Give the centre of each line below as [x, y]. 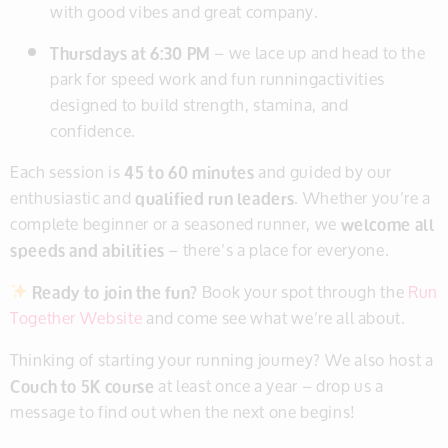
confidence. [93, 130]
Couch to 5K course [82, 385]
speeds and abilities [87, 249]
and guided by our [323, 171]
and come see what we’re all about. [274, 317]
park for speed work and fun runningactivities [217, 78]
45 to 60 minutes [189, 171]
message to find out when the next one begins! [183, 411]
